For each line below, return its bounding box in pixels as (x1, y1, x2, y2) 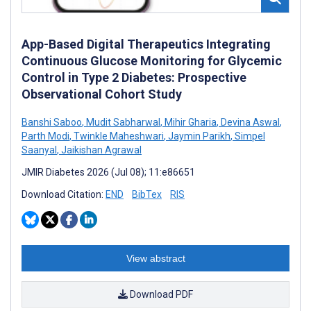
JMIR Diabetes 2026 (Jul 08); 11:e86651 (22, 166, 195, 178)
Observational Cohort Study (22, 86, 182, 101)
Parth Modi (22, 130, 69, 142)
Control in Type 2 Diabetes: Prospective (22, 69, 246, 85)
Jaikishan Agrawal (59, 144, 142, 155)
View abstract (126, 252, 185, 264)
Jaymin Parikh (166, 130, 230, 142)
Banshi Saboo (22, 116, 82, 128)
